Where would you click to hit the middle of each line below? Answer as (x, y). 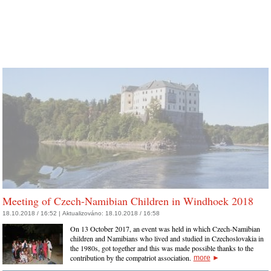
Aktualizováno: (84, 213)
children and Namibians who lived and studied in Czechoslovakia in (167, 238)
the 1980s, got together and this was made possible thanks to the (162, 248)
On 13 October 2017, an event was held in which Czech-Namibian (165, 228)
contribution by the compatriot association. (132, 257)
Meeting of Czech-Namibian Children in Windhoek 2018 (128, 201)
